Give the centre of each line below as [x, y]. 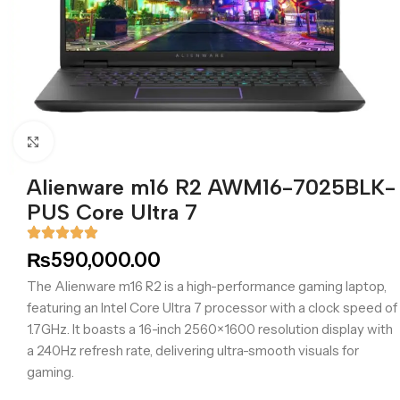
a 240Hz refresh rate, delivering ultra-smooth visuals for [193, 350]
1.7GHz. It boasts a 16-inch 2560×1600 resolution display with [210, 329]
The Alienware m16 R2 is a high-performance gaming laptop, [207, 286]
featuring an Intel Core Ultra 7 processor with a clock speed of [212, 308]
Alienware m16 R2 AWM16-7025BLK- [211, 187]
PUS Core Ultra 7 [112, 212]
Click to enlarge [98, 141]
